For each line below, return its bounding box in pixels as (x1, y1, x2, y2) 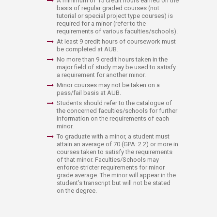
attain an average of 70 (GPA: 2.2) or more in (57, 140, 178, 148)
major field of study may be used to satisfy (57, 63, 176, 71)
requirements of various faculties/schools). (57, 27, 178, 35)
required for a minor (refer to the (57, 19, 146, 27)
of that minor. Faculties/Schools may (57, 155, 159, 163)
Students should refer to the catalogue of (57, 99, 172, 107)
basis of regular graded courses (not (57, 4, 159, 12)
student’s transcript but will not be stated (57, 179, 170, 186)
